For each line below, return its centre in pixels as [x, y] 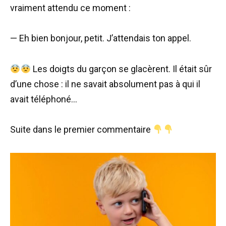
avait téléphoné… [44, 99]
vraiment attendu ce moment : [70, 8]
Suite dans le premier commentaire [81, 130]
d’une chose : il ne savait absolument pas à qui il [105, 84]
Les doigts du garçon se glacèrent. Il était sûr [121, 69]
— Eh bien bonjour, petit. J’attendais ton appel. [101, 38]
